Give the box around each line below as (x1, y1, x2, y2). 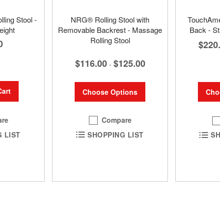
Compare (102, 115, 132, 125)
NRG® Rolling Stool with (71, 14, 149, 25)
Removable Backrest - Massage (58, 25, 162, 35)
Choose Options (82, 87, 137, 97)
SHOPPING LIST (87, 129, 144, 139)
